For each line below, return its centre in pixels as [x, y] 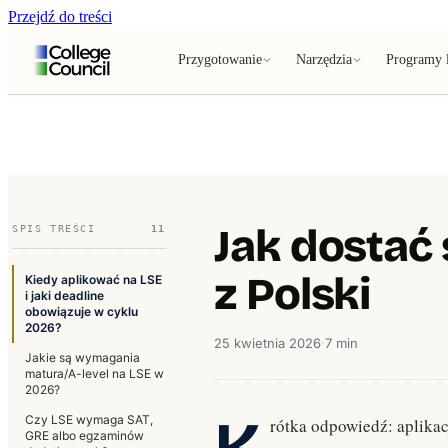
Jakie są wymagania [82, 357]
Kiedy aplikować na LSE [93, 279]
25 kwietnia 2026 [267, 343]
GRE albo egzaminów [84, 435]
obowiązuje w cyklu [81, 311]
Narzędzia [324, 59]
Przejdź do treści [60, 16]
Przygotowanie [220, 59]
